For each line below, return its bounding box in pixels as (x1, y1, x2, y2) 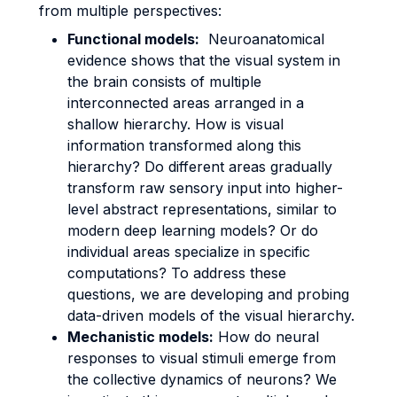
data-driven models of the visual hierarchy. (67, 307, 354, 325)
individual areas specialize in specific (67, 243, 310, 261)
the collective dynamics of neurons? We (67, 370, 337, 389)
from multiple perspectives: (39, 2, 222, 20)
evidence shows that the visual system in (67, 51, 340, 70)
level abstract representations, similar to (67, 200, 337, 219)
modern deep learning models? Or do (67, 222, 318, 240)
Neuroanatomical (199, 30, 324, 49)
